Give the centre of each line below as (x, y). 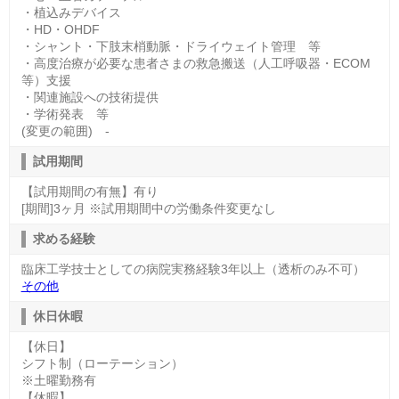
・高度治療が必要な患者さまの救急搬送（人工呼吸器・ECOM (195, 63)
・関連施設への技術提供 (90, 97)
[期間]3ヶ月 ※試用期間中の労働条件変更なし (148, 208)
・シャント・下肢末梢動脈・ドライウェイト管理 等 (171, 46)
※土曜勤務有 (58, 380)
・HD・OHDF (60, 29)
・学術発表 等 (65, 114)
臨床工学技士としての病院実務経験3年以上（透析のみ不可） (193, 269)
